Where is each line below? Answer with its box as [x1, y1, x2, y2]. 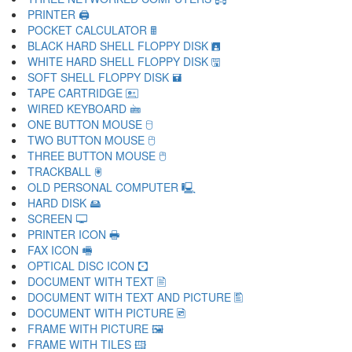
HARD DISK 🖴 [27, 195, 101, 211]
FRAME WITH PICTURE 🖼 [27, 321, 163, 336]
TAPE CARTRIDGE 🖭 [27, 85, 138, 101]
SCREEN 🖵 [27, 211, 87, 226]
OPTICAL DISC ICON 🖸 [27, 258, 148, 273]
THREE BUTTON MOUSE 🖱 [27, 148, 166, 163]
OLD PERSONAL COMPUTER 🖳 [27, 179, 196, 195]
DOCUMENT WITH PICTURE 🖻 [27, 305, 185, 321]
